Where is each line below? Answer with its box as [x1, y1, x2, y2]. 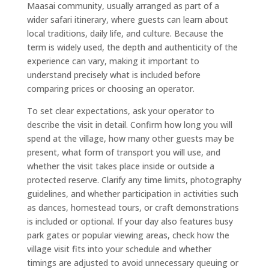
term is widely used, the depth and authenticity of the [26, 41, 238, 53]
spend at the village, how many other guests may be [26, 132, 234, 144]
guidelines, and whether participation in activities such [26, 187, 238, 199]
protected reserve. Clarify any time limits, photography [26, 174, 241, 186]
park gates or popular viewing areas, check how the [26, 229, 229, 241]
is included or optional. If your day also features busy [26, 215, 233, 227]
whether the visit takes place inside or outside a [26, 160, 214, 172]
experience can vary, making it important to [26, 55, 199, 67]
